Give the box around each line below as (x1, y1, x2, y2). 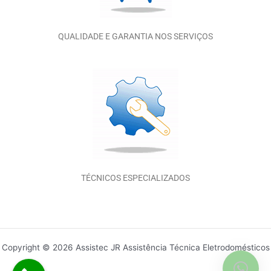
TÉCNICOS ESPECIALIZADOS (81, 172, 190, 183)
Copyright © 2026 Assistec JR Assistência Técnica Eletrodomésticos (1, 243, 270, 252)
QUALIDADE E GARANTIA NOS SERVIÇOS (58, 31, 213, 41)
